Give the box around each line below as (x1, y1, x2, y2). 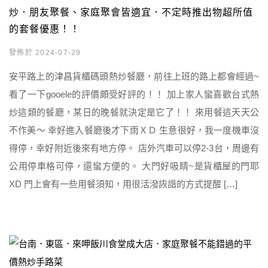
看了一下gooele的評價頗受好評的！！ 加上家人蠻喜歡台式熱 (9, 89, 259, 99)
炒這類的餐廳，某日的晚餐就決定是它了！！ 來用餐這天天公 (9, 107, 259, 117)
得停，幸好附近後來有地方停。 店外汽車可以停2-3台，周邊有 (9, 143, 259, 153)
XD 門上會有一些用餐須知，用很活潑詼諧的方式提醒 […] (9, 179, 237, 189)
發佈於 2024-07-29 (9, 48, 81, 57)
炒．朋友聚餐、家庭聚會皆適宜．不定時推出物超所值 (9, 7, 253, 17)
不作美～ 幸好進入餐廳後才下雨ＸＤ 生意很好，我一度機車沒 (9, 125, 259, 135)
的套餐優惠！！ (9, 24, 80, 34)
